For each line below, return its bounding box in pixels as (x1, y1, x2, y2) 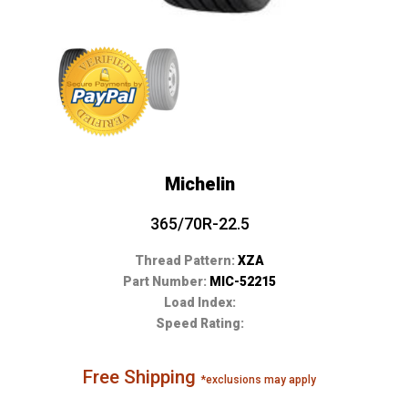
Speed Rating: (155, 315, 244, 331)
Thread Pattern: (135, 252, 239, 268)
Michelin (164, 172, 235, 195)
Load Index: (163, 294, 236, 310)
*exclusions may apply (200, 372, 317, 386)
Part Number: (123, 273, 210, 289)
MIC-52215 (209, 273, 277, 289)
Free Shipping (83, 365, 201, 388)
